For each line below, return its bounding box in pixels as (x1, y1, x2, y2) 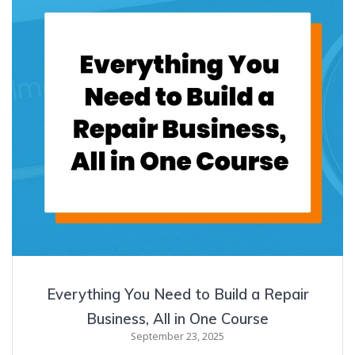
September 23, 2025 (131, 329, 224, 343)
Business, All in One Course (86, 309, 269, 328)
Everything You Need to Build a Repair (46, 284, 309, 303)
